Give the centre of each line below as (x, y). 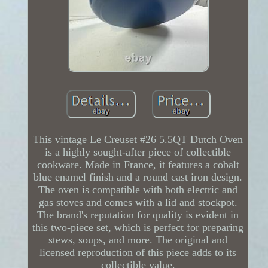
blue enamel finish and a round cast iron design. (138, 177)
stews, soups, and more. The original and (138, 240)
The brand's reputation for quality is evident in (138, 214)
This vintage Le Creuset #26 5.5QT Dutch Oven (138, 139)
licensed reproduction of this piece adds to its (138, 252)
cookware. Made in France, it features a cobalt (138, 164)
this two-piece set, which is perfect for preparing (138, 227)
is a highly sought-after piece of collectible (138, 152)
